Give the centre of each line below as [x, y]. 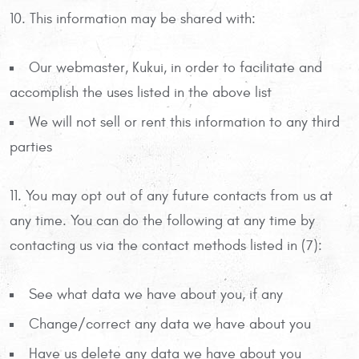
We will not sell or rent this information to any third [184, 122]
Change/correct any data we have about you [170, 325]
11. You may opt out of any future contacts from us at [171, 196]
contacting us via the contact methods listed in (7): [166, 245]
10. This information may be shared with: [133, 18]
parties [31, 147]
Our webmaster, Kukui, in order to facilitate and [175, 67]
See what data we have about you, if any [156, 294]
